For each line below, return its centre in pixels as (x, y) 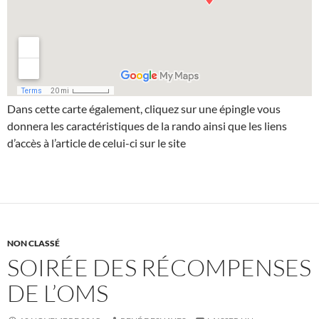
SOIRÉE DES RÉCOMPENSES (159, 268)
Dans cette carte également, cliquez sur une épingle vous (144, 109)
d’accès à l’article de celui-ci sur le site (96, 143)
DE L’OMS (58, 293)
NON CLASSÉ (33, 244)
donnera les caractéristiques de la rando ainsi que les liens (147, 126)
